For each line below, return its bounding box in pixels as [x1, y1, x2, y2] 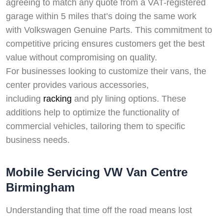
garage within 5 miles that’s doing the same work [6, 11, 196, 22]
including [6, 94, 43, 104]
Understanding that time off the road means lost [6, 205, 192, 216]
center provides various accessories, [6, 80, 149, 90]
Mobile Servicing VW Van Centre [6, 165, 188, 179]
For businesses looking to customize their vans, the [6, 66, 206, 77]
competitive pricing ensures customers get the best [6, 39, 205, 49]
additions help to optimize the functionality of [6, 108, 179, 118]
